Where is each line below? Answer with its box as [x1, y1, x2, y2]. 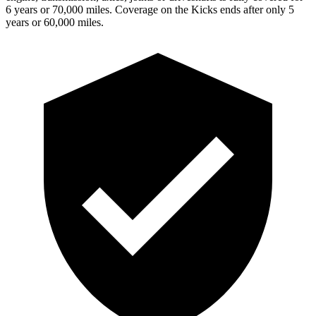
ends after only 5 [217, 3, 294, 16]
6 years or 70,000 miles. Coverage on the [6, 3, 191, 16]
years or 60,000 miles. [6, 16, 104, 28]
